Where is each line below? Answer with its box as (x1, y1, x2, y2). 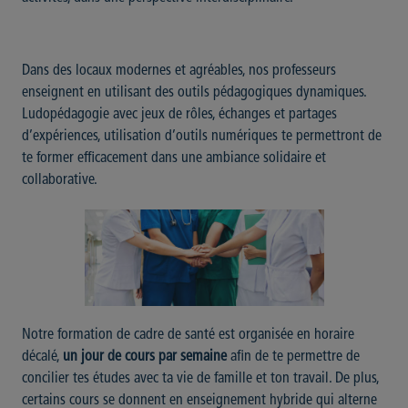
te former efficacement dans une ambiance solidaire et (22, 151, 326, 167)
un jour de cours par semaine (63, 350, 227, 365)
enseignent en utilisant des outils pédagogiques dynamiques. (22, 86, 366, 101)
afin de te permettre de (227, 350, 360, 365)
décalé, (22, 350, 63, 365)
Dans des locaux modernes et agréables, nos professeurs (22, 64, 336, 79)
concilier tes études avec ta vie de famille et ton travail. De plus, (22, 372, 379, 387)
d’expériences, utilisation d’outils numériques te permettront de (22, 129, 382, 145)
